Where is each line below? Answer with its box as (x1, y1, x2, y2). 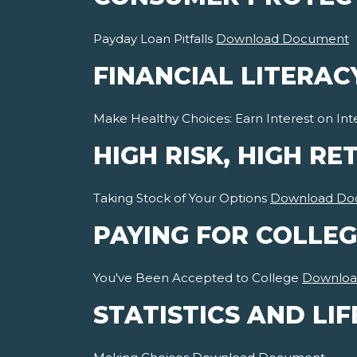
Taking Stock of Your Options (93, 190, 270, 206)
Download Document (216, 31, 349, 47)
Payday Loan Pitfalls (93, 31, 216, 47)
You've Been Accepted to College (93, 270, 302, 286)
